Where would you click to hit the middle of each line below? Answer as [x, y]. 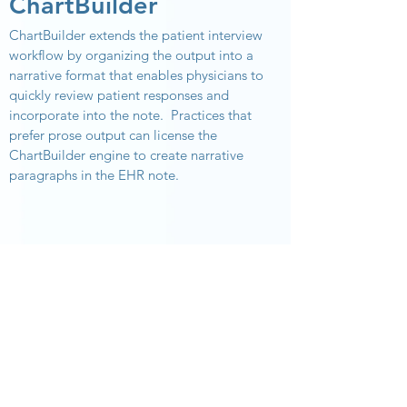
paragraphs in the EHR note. [94, 175]
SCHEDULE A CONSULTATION [145, 382]
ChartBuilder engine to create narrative [126, 155]
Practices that [211, 115]
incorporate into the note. [86, 115]
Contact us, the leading [145, 280]
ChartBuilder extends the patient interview [136, 35]
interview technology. [145, 340]
